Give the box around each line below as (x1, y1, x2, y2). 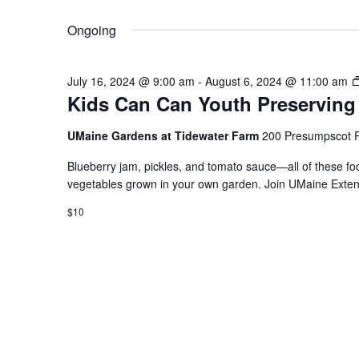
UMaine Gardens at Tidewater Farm (67, 127, 262, 143)
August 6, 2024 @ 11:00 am (205, 72, 348, 89)
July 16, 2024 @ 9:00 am (67, 72, 195, 89)
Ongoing (67, 20, 116, 39)
